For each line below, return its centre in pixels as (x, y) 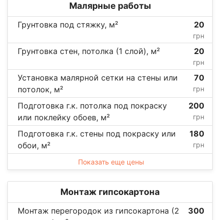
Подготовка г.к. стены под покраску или (97, 133)
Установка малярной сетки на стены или (98, 77)
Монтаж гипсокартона (110, 192)
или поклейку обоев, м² (64, 117)
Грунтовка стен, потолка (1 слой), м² (89, 51)
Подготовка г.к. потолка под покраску (92, 105)
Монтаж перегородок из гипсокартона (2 (98, 210)
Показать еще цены (111, 162)
